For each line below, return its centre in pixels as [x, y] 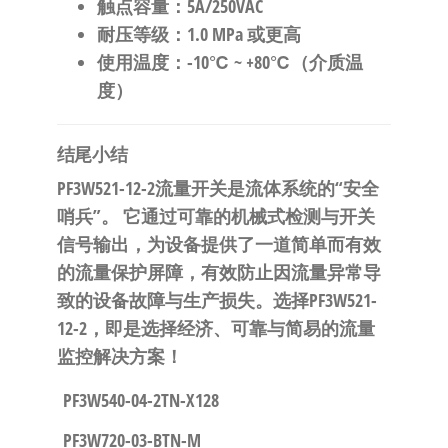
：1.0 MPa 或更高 [234, 34]
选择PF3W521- [324, 300]
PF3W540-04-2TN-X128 [140, 400]
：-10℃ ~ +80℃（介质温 [265, 62]
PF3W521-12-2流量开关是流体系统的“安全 [217, 188]
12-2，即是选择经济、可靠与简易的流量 [215, 328]
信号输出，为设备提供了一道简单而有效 [218, 244]
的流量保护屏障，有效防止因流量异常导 [218, 272]
